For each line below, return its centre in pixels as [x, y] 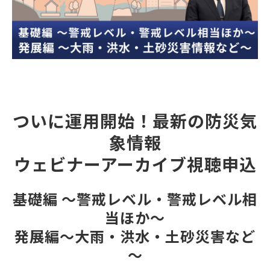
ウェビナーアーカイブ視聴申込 [135, 164]
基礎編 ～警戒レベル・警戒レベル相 [135, 199]
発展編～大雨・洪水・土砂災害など [135, 236]
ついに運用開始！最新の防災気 [135, 121]
